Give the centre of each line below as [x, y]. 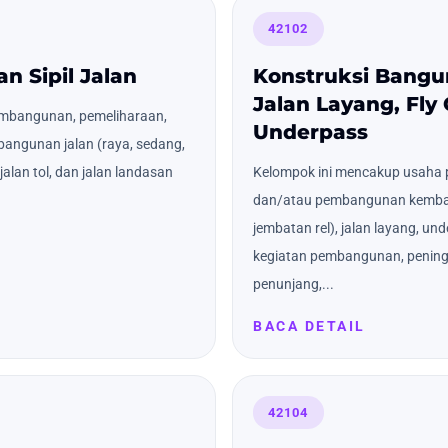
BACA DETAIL [309, 325]
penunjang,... [293, 283]
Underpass [310, 131]
